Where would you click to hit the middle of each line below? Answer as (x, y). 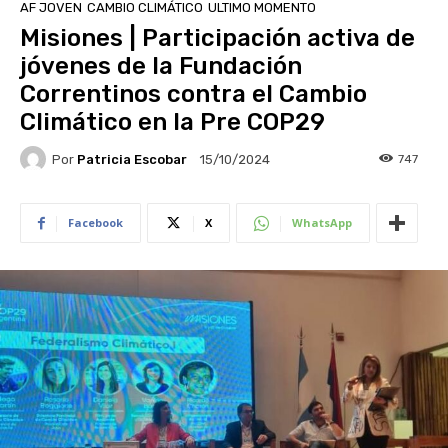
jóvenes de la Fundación (161, 66)
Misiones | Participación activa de (217, 38)
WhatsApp (322, 223)
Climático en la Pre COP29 (175, 122)
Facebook (95, 223)
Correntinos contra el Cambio (193, 94)
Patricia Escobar (132, 159)
